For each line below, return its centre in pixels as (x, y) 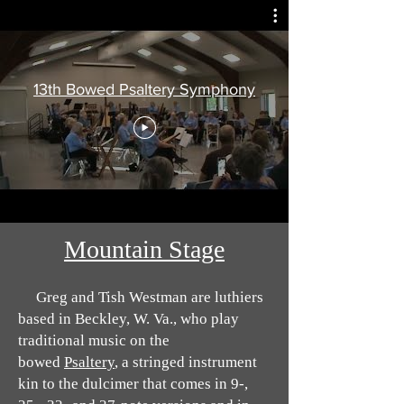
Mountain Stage (144, 249)
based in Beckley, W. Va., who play (129, 318)
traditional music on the (94, 340)
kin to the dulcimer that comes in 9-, (133, 383)
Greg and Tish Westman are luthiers (150, 297)
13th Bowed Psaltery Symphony (144, 90)
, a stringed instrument (186, 362)
